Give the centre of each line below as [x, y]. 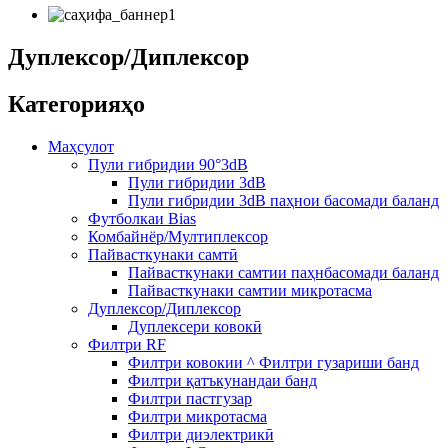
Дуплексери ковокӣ [195, 326]
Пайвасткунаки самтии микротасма [250, 290]
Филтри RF [127, 344]
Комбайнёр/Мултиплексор [178, 236]
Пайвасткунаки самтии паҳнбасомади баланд [283, 272]
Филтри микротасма [197, 416]
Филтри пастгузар [190, 398]
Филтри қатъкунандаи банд [222, 380]
